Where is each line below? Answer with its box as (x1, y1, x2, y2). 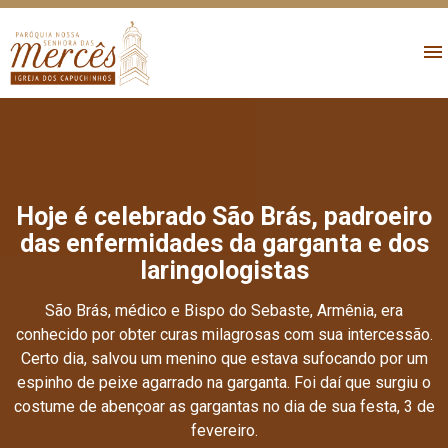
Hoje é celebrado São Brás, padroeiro (16, 201, 432, 231)
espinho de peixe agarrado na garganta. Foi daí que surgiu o (17, 372, 431, 392)
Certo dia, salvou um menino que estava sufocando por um (20, 348, 428, 368)
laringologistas (139, 255, 309, 285)
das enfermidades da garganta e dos (19, 228, 429, 258)
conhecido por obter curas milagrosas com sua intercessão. (15, 324, 433, 344)
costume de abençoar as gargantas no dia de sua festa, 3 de (13, 396, 435, 416)
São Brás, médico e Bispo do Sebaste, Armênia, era (45, 300, 403, 320)
